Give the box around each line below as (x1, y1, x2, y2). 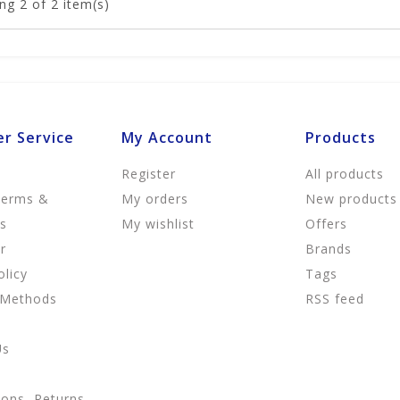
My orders (121, 190, 188, 207)
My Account (121, 128, 212, 147)
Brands (305, 240, 353, 257)
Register (121, 165, 176, 182)
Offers (305, 215, 348, 232)
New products (305, 190, 398, 207)
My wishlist (121, 215, 195, 232)
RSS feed (305, 290, 365, 307)
